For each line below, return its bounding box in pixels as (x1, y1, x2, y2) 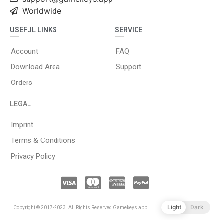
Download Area (11, 62, 60, 72)
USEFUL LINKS (10, 26, 57, 34)
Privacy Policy (11, 152, 55, 161)
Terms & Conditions (11, 136, 75, 145)
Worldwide (22, 6, 61, 16)
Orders (11, 78, 32, 87)
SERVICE (115, 26, 142, 34)
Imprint (11, 120, 33, 130)
